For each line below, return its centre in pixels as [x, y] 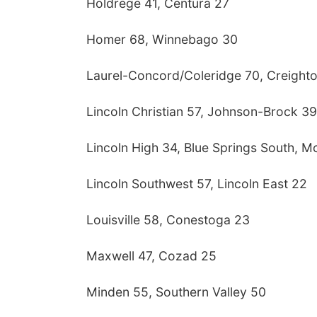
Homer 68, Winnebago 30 [162, 39]
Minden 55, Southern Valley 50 [176, 292]
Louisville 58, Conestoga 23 [168, 220]
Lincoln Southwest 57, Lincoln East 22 [197, 184]
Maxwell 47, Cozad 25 [151, 256]
